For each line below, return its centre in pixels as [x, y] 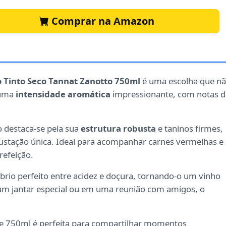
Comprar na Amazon [101, 21]
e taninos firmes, [189, 129]
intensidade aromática [63, 94]
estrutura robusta [118, 129]
